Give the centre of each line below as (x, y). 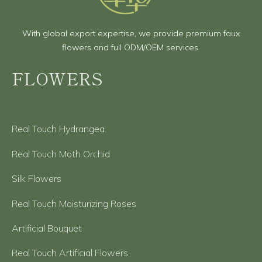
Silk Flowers (37, 179)
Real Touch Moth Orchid (61, 154)
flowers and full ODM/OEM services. (131, 48)
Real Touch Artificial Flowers (70, 253)
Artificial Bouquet (47, 228)
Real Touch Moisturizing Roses (74, 203)
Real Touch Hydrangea (58, 129)
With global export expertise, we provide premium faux (131, 34)
